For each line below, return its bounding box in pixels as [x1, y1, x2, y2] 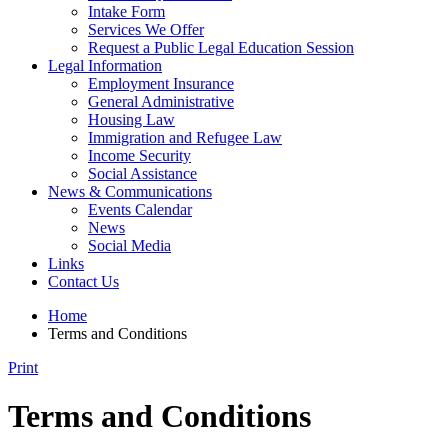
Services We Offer [88, 21, 204, 38]
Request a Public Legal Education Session [88, 39, 354, 56]
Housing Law [88, 111, 175, 128]
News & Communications [48, 183, 212, 200]
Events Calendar [88, 201, 192, 218]
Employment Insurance [88, 75, 234, 92]
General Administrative [88, 93, 234, 110]
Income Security [88, 147, 191, 164]
